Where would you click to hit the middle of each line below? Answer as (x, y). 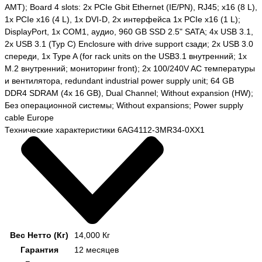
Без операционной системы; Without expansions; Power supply (124, 106)
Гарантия (39, 250)
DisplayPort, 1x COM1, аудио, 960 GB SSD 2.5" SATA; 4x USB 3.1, (129, 32)
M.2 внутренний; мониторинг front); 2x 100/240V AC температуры (130, 69)
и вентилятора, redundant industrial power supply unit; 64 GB (119, 81)
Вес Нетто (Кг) (39, 235)
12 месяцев (96, 250)
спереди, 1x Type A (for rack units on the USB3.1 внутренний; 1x (126, 56)
